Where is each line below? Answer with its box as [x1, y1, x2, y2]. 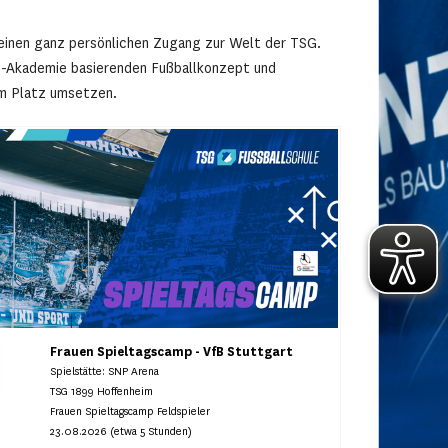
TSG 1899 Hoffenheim [50, 385, 154, 399]
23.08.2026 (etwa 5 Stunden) [50, 425, 193, 439]
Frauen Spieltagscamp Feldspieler [50, 405, 211, 419]
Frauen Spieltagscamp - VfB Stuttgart [50, 344, 294, 361]
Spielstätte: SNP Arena [50, 365, 160, 379]
